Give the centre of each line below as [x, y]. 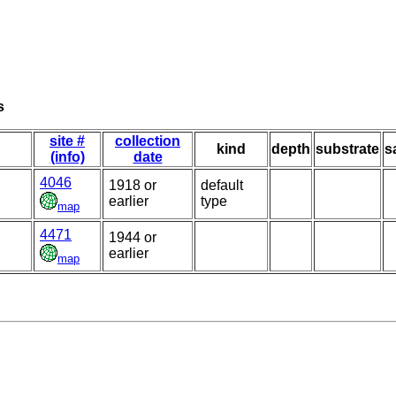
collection [148, 141]
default [222, 186]
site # [67, 141]
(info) [67, 157]
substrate [347, 149]
